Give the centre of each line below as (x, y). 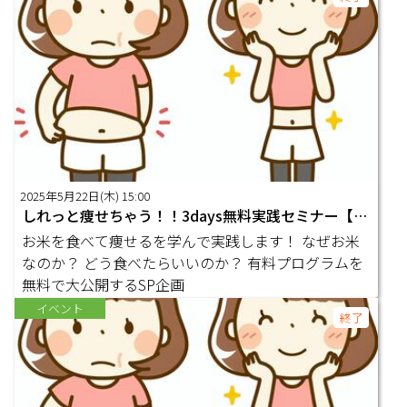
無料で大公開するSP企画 (103, 284)
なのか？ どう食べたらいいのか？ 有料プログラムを (134, 262)
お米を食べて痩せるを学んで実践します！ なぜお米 (162, 240)
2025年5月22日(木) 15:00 (85, 195)
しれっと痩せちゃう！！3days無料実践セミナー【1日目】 (360, 215)
